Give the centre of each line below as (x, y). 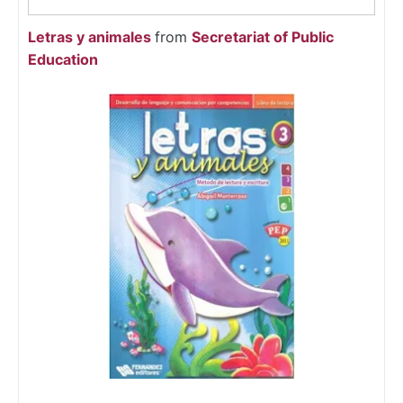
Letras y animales (90, 37)
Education (63, 60)
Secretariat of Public (263, 37)
